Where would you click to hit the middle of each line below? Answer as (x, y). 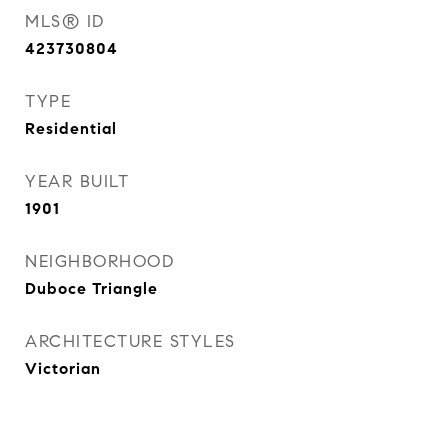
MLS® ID (65, 21)
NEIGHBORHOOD (99, 261)
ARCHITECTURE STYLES (130, 341)
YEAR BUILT (77, 181)
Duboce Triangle (91, 288)
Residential (71, 128)
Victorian (63, 368)
